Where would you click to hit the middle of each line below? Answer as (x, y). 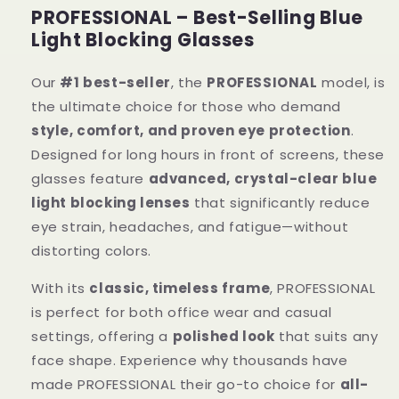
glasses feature (90, 178)
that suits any (326, 336)
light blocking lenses (111, 202)
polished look (224, 336)
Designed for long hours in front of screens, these (208, 154)
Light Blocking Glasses (143, 41)
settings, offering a (102, 336)
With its (61, 288)
